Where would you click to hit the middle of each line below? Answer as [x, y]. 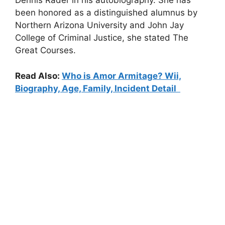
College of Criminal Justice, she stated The [102, 38]
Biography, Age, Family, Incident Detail [98, 88]
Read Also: [38, 76]
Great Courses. [45, 50]
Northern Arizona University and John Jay [99, 25]
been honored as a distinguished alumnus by [106, 13]
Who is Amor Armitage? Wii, [122, 76]
